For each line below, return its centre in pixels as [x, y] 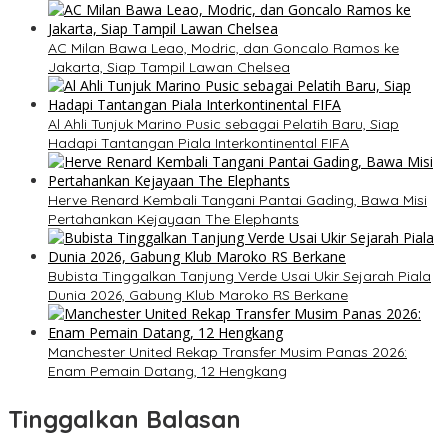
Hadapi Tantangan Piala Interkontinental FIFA [198, 143]
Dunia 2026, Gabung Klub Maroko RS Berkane [198, 295]
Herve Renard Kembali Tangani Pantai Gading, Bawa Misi [237, 200]
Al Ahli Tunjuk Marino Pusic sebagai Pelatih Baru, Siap [223, 124]
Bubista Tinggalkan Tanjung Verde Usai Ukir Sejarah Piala [239, 276]
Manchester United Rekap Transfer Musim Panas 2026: [227, 352]
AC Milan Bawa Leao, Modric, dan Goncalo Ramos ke [223, 48]
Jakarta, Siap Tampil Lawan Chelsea [169, 67]
